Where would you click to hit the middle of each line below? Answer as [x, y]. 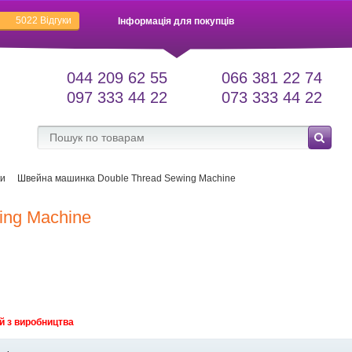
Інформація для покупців [176, 21]
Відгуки [55, 20]
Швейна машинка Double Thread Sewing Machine [126, 178]
